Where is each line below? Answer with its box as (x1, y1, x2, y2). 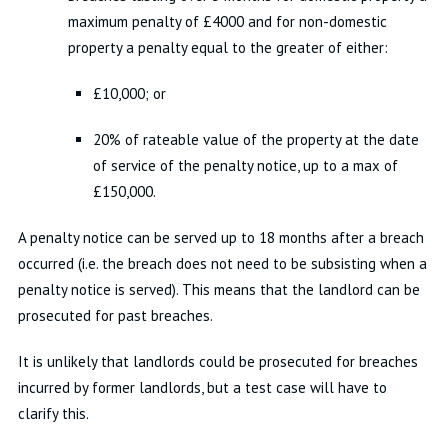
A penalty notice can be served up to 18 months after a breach (17, 228, 424, 247)
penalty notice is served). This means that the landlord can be (17, 280, 420, 299)
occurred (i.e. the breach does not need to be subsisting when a (17, 254, 427, 273)
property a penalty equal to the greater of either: (67, 38, 388, 57)
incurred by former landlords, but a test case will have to (17, 378, 387, 397)
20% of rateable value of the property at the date (92, 130, 419, 149)
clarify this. (17, 404, 89, 423)
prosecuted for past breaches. (17, 306, 213, 325)
